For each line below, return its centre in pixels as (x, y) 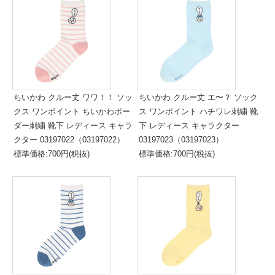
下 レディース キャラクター (189, 126)
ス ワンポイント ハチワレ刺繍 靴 (198, 111)
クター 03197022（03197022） (69, 140)
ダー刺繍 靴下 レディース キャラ (73, 126)
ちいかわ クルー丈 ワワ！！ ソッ (73, 97)
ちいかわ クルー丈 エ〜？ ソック (198, 97)
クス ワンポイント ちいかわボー (72, 111)
